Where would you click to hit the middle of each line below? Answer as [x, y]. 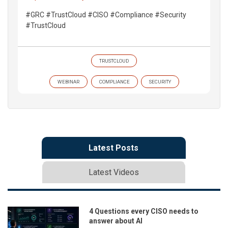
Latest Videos [113, 172]
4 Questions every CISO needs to [144, 211]
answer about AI [116, 221]
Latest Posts [113, 148]
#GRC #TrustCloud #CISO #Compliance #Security [106, 15]
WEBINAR [68, 81]
